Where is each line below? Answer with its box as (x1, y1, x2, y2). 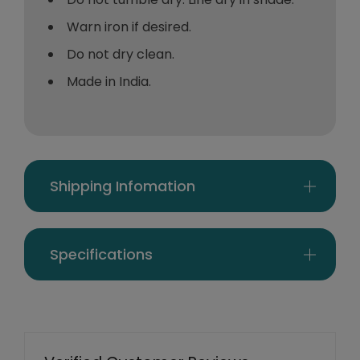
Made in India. (67, 72, 151, 92)
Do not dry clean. (67, 45, 174, 64)
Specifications (50, 244, 153, 265)
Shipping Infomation (50, 176, 195, 197)
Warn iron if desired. (67, 18, 191, 37)
